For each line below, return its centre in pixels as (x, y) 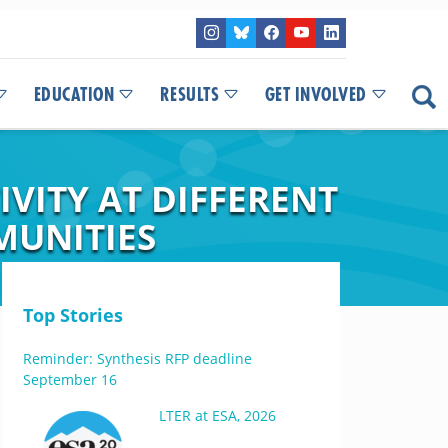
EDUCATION (73, 95)
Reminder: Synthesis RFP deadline (137, 358)
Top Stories (72, 315)
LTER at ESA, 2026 (217, 415)
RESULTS (189, 95)
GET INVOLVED (315, 95)
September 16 (69, 379)
